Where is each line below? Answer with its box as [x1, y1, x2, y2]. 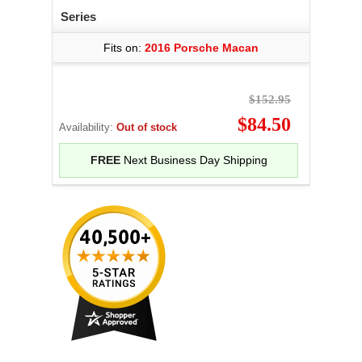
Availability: [59, 121, 116, 133]
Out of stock [116, 121, 177, 133]
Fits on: [103, 41, 145, 54]
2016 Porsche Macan [145, 41, 259, 54]
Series [61, 10, 96, 23]
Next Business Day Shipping [120, 154, 267, 166]
